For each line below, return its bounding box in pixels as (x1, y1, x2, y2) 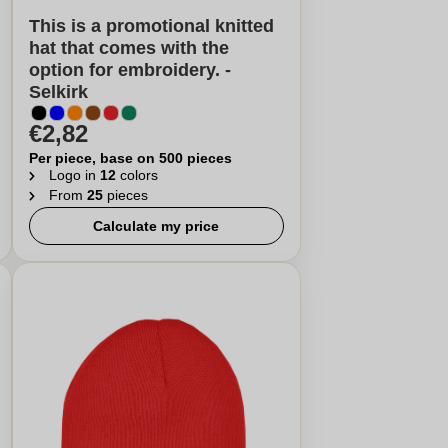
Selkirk (28, 82, 88, 102)
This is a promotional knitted (28, 16, 274, 36)
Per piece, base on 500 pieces (28, 150, 232, 166)
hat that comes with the (28, 38, 229, 58)
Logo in (48, 167, 100, 183)
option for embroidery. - (28, 60, 231, 80)
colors (115, 167, 158, 183)
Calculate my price (93, 218, 220, 234)
